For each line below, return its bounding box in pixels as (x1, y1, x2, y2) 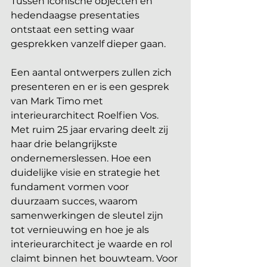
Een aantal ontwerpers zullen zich (11, 66, 174, 78)
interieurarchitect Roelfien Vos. (11, 109, 161, 121)
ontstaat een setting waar (11, 23, 136, 35)
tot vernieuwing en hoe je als (11, 223, 151, 235)
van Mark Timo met (11, 95, 105, 107)
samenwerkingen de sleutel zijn (11, 209, 166, 221)
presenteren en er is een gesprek (11, 80, 172, 92)
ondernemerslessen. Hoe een (11, 152, 154, 164)
